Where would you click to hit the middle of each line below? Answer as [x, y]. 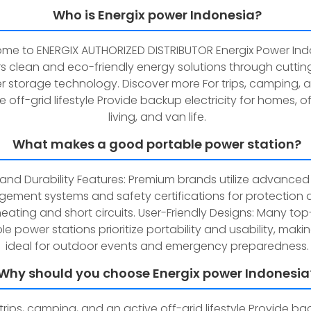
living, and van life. [157, 117]
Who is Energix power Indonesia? [157, 15]
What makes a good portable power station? [157, 144]
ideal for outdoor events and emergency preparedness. [157, 246]
